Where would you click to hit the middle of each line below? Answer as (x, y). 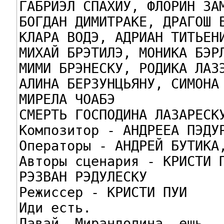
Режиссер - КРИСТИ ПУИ (103, 192)
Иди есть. (55, 207)
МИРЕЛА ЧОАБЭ (67, 99)
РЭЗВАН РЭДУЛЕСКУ (83, 176)
